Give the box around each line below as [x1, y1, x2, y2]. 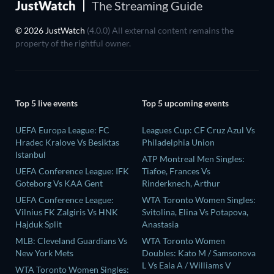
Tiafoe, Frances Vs [142, 165, 210, 176]
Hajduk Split [15, 218, 62, 229]
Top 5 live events [15, 98, 78, 109]
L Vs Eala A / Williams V [142, 259, 231, 270]
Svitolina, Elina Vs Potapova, [142, 206, 248, 217]
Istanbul [15, 149, 46, 160]
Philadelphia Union [142, 136, 215, 147]
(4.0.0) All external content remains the [87, 25, 234, 35]
